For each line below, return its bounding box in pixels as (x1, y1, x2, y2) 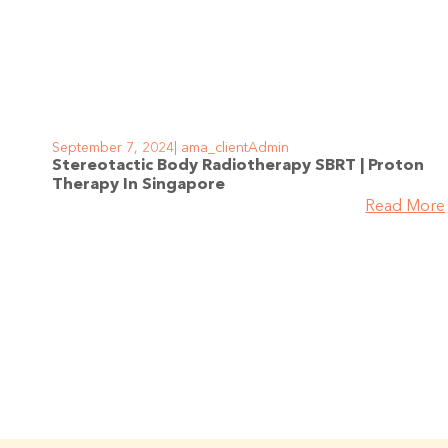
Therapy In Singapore (52, 176, 225, 193)
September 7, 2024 (52, 140, 174, 155)
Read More (365, 198, 446, 215)
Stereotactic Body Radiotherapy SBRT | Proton (52, 157, 424, 174)
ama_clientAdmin (177, 140, 289, 155)
